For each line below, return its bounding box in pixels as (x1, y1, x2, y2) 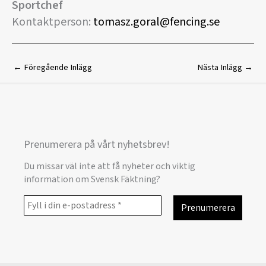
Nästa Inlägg (197, 61, 244, 74)
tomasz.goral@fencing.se (93, 14, 220, 31)
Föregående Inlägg (22, 61, 92, 74)
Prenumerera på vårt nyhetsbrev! (24, 137, 170, 153)
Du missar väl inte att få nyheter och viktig (24, 159, 195, 173)
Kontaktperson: (12, 14, 93, 31)
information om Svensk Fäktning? (24, 172, 160, 186)
